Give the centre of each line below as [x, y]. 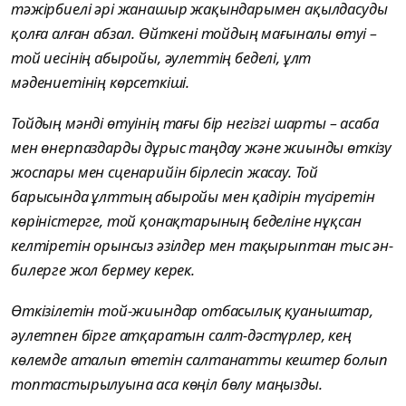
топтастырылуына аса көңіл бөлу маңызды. [169, 384]
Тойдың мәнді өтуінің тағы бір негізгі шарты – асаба [195, 123]
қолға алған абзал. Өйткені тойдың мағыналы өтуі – [194, 34]
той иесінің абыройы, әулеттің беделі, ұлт [161, 58]
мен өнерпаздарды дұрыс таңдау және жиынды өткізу [202, 148]
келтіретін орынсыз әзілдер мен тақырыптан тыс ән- [202, 246]
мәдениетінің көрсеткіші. [101, 82]
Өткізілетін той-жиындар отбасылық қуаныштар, [192, 311]
